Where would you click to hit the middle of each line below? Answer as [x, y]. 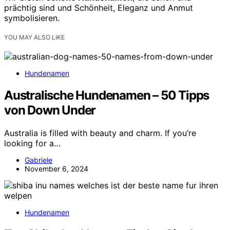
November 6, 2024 [56, 168]
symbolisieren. [32, 18]
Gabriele [39, 160]
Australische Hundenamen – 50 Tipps [107, 95]
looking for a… [32, 143]
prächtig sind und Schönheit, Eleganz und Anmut [99, 8]
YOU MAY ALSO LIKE [34, 37]
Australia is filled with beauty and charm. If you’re [100, 133]
